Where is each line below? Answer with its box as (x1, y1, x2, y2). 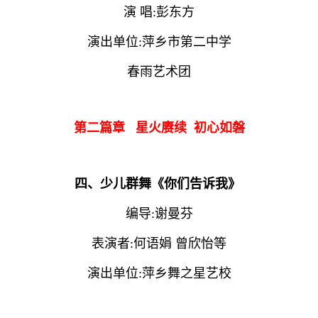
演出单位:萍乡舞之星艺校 (87, 265, 231, 280)
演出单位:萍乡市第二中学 (87, 34, 231, 49)
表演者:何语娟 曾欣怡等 (92, 236, 226, 251)
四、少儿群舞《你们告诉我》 (74, 176, 241, 191)
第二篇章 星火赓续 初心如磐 (73, 120, 245, 135)
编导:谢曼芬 (125, 206, 193, 221)
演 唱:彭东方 (124, 4, 194, 19)
